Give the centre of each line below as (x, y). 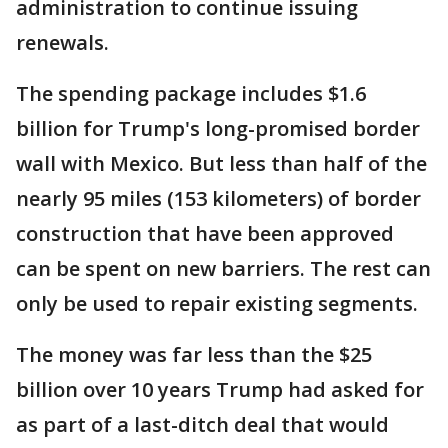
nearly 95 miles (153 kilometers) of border (218, 198)
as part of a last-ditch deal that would (202, 424)
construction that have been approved (205, 233)
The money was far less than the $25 (194, 354)
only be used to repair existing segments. (217, 303)
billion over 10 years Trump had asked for (220, 389)
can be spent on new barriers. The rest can (223, 268)
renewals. (62, 42)
